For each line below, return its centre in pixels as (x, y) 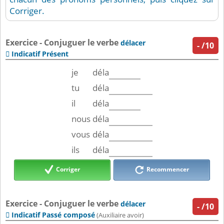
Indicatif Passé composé (53, 215)
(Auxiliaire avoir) (119, 215)
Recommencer (167, 169)
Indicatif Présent (40, 54)
